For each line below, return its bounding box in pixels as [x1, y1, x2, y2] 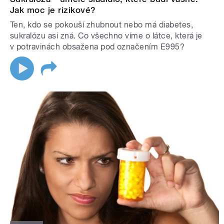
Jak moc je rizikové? [10, 5, 96, 15]
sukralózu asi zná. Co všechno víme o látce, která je [10, 31, 202, 41]
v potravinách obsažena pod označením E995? [10, 42, 185, 52]
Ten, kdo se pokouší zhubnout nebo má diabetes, [10, 20, 193, 30]
